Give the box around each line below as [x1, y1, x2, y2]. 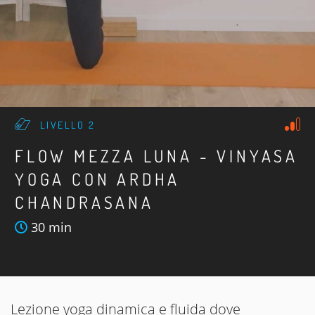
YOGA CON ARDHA [15, 168, 181, 191]
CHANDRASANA [15, 191, 154, 214]
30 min [27, 219, 72, 236]
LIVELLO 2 [40, 119, 96, 131]
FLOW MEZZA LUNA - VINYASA [15, 145, 298, 167]
